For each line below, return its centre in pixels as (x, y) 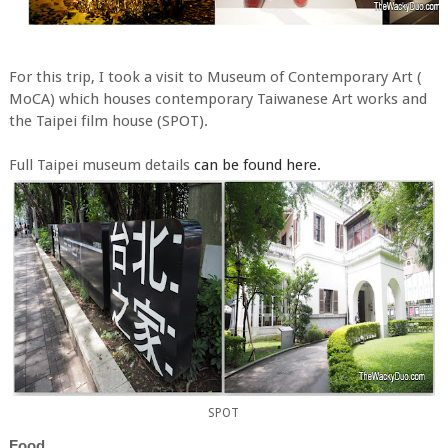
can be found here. (255, 164)
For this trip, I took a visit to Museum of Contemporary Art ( (215, 76)
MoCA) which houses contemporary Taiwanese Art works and (217, 98)
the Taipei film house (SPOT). (108, 120)
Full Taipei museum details (99, 164)
